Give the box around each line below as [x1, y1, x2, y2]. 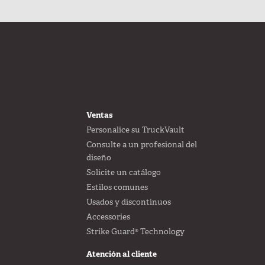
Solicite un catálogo [86, 167, 161, 178]
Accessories [86, 211, 130, 222]
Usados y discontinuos [86, 196, 171, 208]
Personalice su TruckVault [86, 124, 185, 135]
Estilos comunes [86, 182, 148, 193]
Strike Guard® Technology [86, 226, 185, 237]
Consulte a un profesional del [86, 139, 197, 150]
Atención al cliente [86, 248, 157, 260]
